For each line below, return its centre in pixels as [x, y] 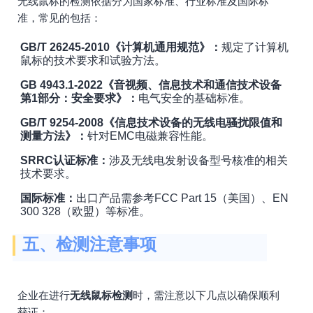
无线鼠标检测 [101, 295]
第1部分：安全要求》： [79, 98]
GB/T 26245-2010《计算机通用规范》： [121, 47]
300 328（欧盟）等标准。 [85, 211]
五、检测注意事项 [89, 244]
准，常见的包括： [59, 18]
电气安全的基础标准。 [194, 98]
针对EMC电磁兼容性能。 [150, 136]
